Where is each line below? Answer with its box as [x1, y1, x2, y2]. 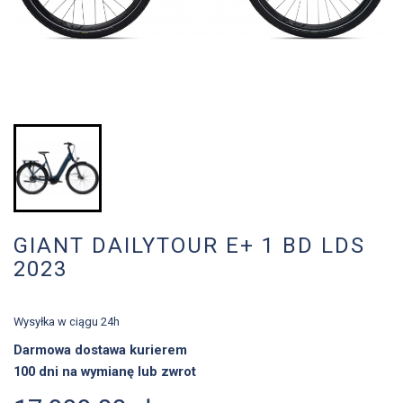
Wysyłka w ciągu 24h [13, 315, 120, 329]
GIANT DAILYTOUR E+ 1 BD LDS [13, 233, 365, 259]
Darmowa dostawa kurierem [13, 342, 191, 359]
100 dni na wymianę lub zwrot [13, 363, 196, 380]
